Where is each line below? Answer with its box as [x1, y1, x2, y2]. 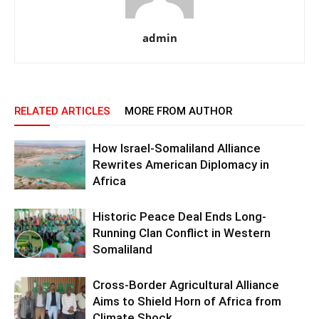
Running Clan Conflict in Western [93, 226, 271, 240]
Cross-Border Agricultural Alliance [93, 278, 279, 292]
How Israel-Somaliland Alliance [93, 141, 261, 155]
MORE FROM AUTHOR [125, 105, 232, 117]
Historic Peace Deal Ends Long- [93, 209, 266, 224]
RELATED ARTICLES [14, 105, 110, 117]
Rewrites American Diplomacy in [93, 157, 269, 172]
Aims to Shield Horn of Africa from [93, 294, 281, 308]
